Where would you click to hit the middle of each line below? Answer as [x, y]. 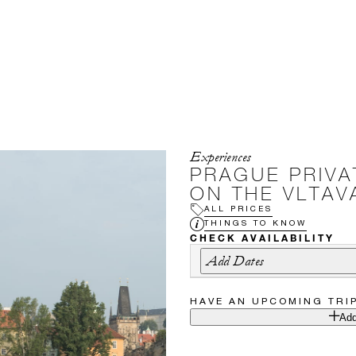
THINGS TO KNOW [255, 222]
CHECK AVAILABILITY [262, 238]
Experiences [221, 157]
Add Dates [235, 261]
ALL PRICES [238, 208]
